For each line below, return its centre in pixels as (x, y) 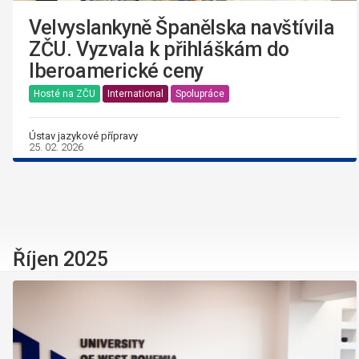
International (135, 94)
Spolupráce (200, 94)
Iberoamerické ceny (116, 71)
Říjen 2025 (61, 260)
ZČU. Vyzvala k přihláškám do (159, 50)
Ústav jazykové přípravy (83, 136)
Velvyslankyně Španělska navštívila (182, 28)
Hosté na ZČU (65, 94)
